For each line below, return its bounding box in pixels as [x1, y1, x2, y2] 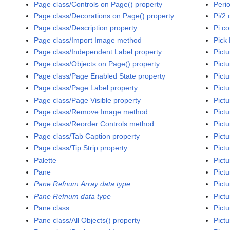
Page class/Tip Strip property [34, 144, 128, 152]
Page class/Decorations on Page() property [34, 11, 175, 20]
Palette [34, 156, 57, 164]
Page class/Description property [34, 24, 138, 32]
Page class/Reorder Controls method [34, 120, 155, 128]
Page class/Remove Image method [34, 108, 148, 117]
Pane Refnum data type [34, 191, 111, 200]
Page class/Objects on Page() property [34, 60, 160, 68]
